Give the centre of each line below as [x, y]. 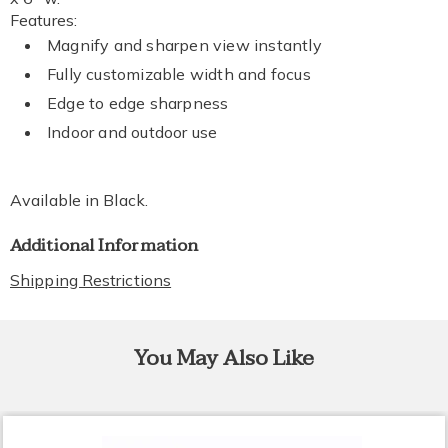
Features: [43, 20]
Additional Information [104, 245]
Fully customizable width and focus [179, 74]
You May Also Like [224, 358]
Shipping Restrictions [91, 280]
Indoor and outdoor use [132, 132]
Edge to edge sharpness [138, 103]
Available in [57, 200]
